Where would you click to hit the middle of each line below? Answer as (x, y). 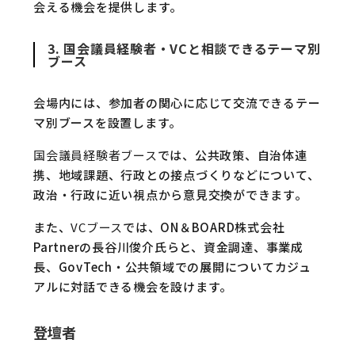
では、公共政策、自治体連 (232, 155)
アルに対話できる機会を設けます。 (133, 286)
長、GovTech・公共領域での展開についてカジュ (172, 267)
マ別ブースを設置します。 (107, 122)
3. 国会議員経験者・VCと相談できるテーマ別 (184, 48)
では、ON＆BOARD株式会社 (204, 227)
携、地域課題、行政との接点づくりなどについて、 (177, 175)
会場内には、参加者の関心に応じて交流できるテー (177, 103)
